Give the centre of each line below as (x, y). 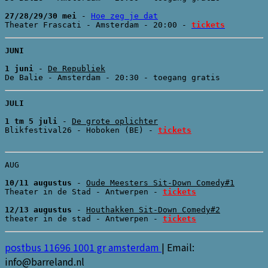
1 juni (19, 68)
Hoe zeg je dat (124, 16)
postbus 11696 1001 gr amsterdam (83, 247)
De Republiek (77, 68)
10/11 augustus (38, 182)
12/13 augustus (41, 209)
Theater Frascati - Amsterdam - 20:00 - (98, 25)
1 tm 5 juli (31, 121)
